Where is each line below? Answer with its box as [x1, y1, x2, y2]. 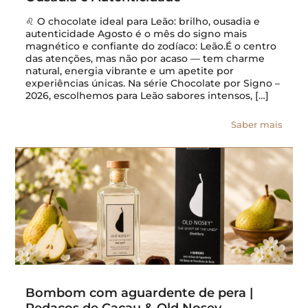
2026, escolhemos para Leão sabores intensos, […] [25, 89, 269, 102]
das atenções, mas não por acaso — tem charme [25, 52, 265, 65]
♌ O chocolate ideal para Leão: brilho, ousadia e [25, 15, 261, 28]
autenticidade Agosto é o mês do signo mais [25, 27, 247, 41]
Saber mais [230, 119, 283, 131]
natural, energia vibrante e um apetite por [25, 65, 234, 78]
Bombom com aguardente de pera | [25, 285, 254, 301]
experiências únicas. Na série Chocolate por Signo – [25, 77, 280, 90]
